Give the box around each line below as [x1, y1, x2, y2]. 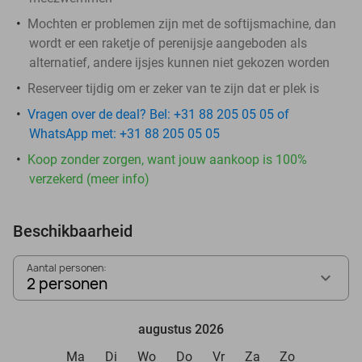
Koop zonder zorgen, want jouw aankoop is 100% [27, 151, 307, 167]
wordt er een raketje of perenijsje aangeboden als [29, 35, 307, 51]
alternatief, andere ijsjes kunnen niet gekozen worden [29, 54, 330, 70]
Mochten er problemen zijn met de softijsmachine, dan [27, 15, 336, 32]
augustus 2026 [138, 321, 224, 337]
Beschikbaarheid [13, 221, 133, 241]
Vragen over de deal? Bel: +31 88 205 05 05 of [27, 106, 289, 122]
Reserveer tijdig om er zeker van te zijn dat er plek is [27, 80, 319, 96]
